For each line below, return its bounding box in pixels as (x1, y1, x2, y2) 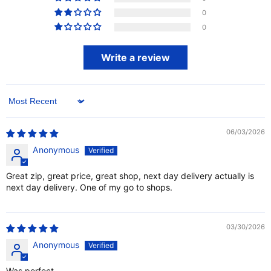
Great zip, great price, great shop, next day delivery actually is (6, 171, 254, 181)
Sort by (5, 100, 34, 111)
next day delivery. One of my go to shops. (6, 182, 172, 193)
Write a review (101, 51, 170, 64)
